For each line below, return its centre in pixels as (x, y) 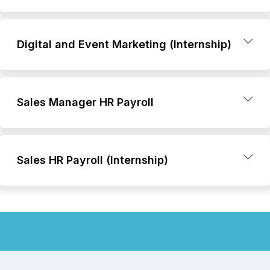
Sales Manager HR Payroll (85, 102)
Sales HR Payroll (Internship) (93, 160)
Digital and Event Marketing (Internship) (124, 44)
